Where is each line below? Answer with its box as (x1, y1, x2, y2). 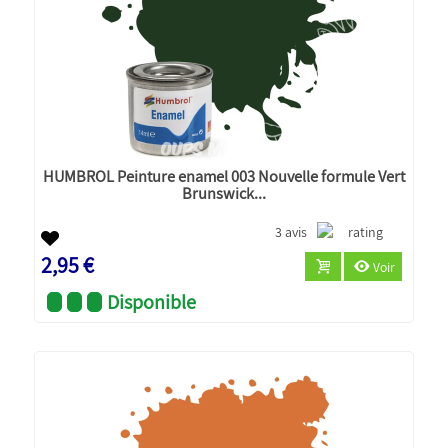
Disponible (107, 288, 197, 315)
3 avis (275, 222, 308, 241)
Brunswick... (182, 181, 266, 204)
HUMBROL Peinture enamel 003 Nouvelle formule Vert (43, 164, 405, 187)
